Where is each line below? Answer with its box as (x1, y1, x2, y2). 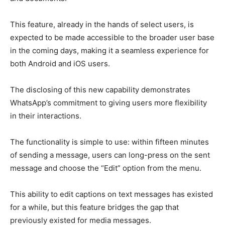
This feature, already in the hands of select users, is (10, 20, 194, 30)
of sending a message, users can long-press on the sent (10, 150, 210, 160)
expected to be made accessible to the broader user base (10, 33, 214, 43)
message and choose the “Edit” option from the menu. (10, 163, 201, 173)
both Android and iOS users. (10, 59, 110, 69)
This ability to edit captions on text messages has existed (10, 189, 213, 199)
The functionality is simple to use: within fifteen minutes (10, 137, 209, 147)
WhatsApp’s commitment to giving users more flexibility (10, 98, 207, 108)
